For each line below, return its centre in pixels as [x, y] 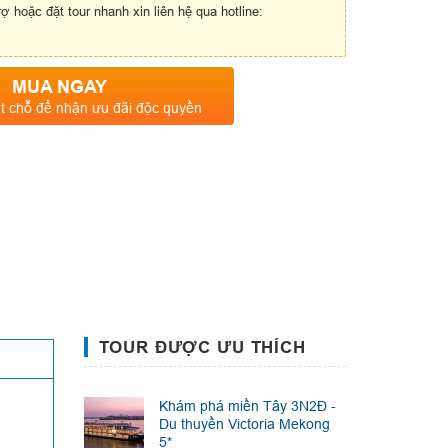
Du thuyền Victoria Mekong [244, 424]
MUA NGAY [59, 87]
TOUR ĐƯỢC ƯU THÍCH [202, 348]
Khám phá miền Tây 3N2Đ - [247, 406]
